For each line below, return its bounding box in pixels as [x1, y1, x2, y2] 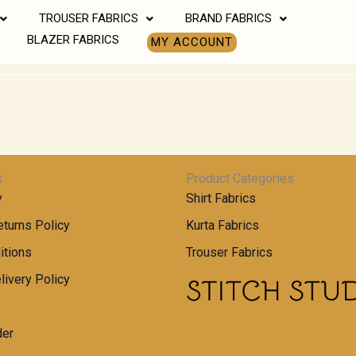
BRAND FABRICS [184, 11, 272, 25]
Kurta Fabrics [186, 218, 259, 233]
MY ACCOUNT [150, 35, 233, 49]
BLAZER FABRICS [26, 33, 119, 47]
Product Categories [186, 171, 294, 186]
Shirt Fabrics [186, 191, 256, 206]
